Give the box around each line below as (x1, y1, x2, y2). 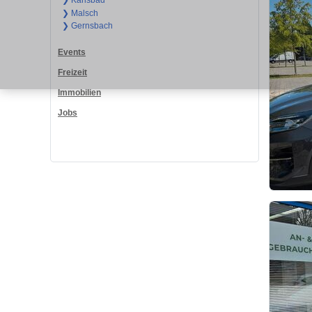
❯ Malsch (61, 8, 98, 18)
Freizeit (58, 68, 87, 78)
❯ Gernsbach (61, 21, 113, 31)
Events (58, 47, 86, 58)
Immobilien (58, 88, 101, 98)
